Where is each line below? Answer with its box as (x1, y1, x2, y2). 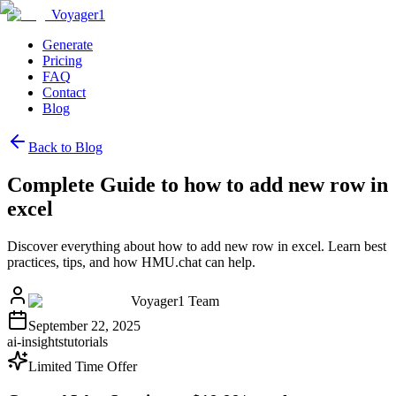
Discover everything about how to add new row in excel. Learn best (7, 238, 386, 254)
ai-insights (7, 333, 64, 349)
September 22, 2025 (28, 317, 141, 333)
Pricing (42, 53, 82, 68)
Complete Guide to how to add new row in (7, 172, 388, 196)
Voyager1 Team (131, 293, 219, 308)
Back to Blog (28, 140, 103, 155)
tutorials (64, 333, 108, 349)
